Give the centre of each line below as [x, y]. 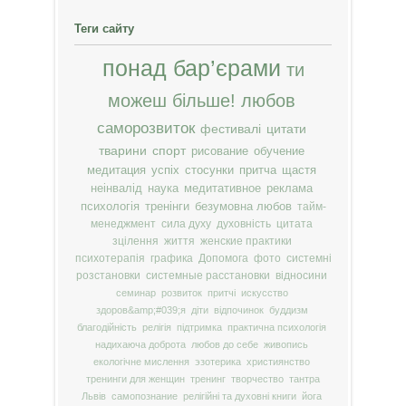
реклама [290, 189]
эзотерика [218, 362]
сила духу [186, 224]
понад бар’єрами [191, 69]
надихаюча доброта [140, 345]
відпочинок [238, 310]
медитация [116, 170]
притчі [221, 293]
